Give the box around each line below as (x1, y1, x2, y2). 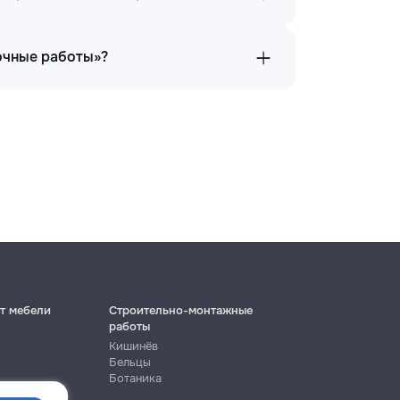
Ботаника (108, 371, 162, 386)
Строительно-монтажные (108, 303, 253, 318)
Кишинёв (108, 338, 158, 354)
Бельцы (108, 354, 151, 370)
